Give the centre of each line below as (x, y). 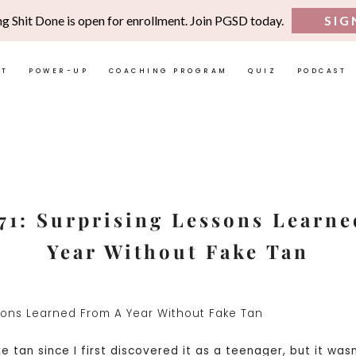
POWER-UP (58, 70)
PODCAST (321, 70)
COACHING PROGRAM (168, 70)
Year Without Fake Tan (178, 251)
